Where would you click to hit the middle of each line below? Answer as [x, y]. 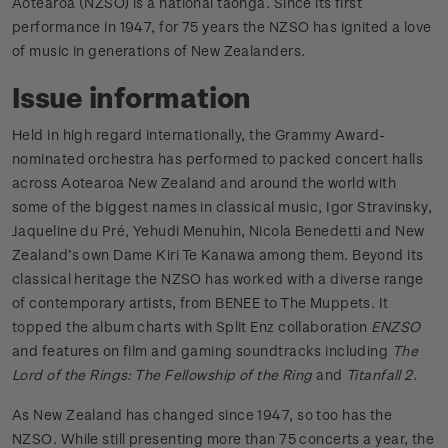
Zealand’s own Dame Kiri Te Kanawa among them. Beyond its [218, 255]
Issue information [132, 97]
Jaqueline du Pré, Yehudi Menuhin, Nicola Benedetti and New [218, 231]
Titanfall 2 [379, 375]
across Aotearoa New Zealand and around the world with [204, 183]
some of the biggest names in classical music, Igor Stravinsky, [222, 207]
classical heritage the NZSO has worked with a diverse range [218, 279]
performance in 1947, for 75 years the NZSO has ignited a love [222, 27]
